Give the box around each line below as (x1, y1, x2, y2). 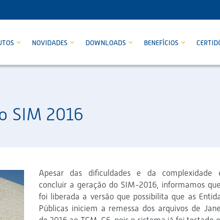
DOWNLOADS (85, 39, 127, 47)
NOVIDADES (32, 39, 69, 47)
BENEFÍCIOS (144, 39, 180, 47)
